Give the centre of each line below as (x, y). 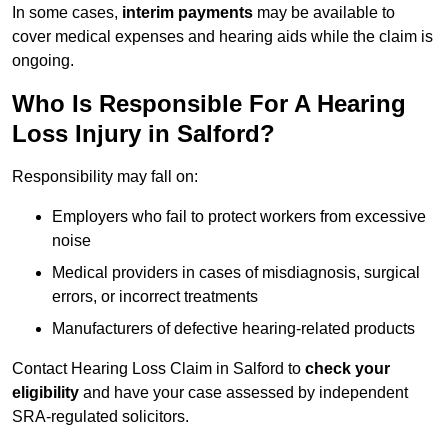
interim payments (187, 13)
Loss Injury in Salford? (143, 134)
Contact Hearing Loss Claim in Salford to (158, 369)
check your (347, 369)
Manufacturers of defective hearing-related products (233, 329)
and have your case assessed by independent (243, 393)
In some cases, (67, 13)
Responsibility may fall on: (105, 177)
